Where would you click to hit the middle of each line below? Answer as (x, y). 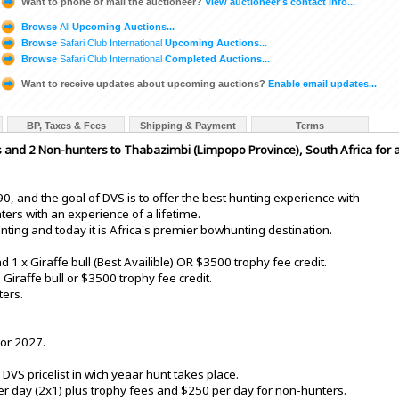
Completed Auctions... (216, 58)
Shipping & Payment (188, 126)
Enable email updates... (321, 83)
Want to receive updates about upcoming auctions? (143, 83)
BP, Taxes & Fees (66, 126)
